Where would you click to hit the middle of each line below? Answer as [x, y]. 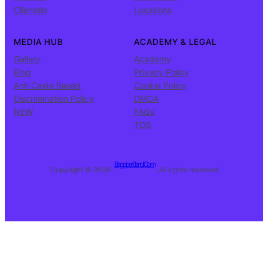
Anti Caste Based [47, 86]
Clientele [31, 10]
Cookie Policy [160, 86]
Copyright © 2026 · [82, 169]
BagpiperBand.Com [134, 165]
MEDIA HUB [39, 42]
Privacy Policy [162, 72]
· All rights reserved [186, 169]
